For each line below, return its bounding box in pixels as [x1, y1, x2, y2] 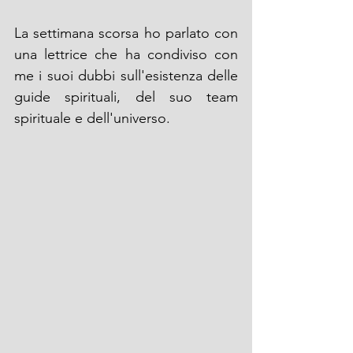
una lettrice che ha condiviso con [14, 46, 238, 63]
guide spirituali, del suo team [14, 88, 238, 106]
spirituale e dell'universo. [14, 110, 170, 127]
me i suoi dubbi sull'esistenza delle [14, 67, 238, 84]
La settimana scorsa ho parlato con [14, 24, 238, 42]
